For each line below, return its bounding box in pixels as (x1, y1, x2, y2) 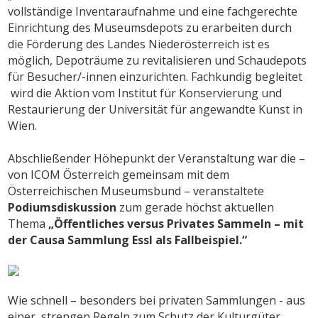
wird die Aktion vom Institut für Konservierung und (8, 84, 283, 101)
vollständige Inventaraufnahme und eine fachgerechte (8, 3, 298, 19)
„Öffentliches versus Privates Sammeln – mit (48, 215, 305, 231)
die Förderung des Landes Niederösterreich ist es (8, 35, 270, 52)
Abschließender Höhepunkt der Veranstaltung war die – (8, 150, 306, 166)
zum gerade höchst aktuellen (116, 199, 275, 215)
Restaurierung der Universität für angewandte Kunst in (8, 101, 303, 117)
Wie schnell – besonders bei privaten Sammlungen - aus (8, 292, 306, 308)
